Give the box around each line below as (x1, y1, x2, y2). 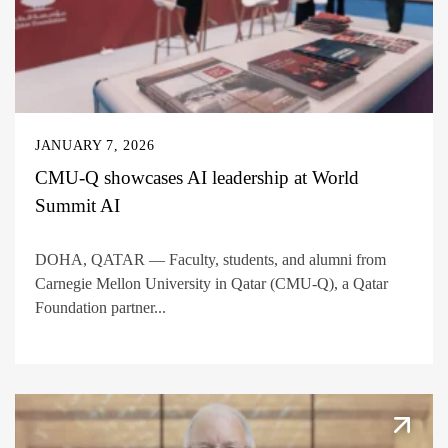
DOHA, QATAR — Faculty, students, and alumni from (35, 251, 386, 269)
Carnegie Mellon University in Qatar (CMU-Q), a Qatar (35, 275, 388, 293)
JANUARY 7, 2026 (35, 137, 155, 153)
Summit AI (35, 194, 120, 216)
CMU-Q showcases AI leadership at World (35, 166, 359, 188)
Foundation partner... (35, 299, 166, 317)
